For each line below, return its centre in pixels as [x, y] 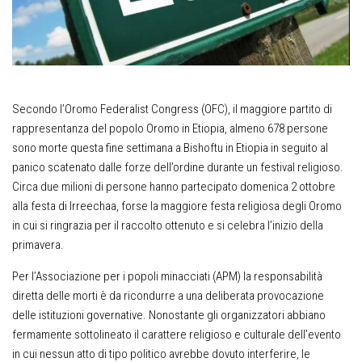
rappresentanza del [61, 128]
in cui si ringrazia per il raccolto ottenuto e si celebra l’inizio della [168, 225]
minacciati [185, 276]
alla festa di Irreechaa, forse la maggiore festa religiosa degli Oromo [177, 206]
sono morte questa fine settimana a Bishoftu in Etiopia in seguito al [170, 147]
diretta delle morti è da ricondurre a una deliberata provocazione [168, 295]
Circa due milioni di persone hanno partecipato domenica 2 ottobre [174, 186]
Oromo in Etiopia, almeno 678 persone [236, 128]
